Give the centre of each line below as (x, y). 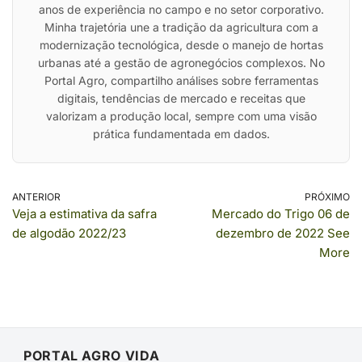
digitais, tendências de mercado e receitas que (181, 98)
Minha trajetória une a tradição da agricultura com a (181, 27)
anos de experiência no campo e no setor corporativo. (181, 9)
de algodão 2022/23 (69, 233)
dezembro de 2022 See (283, 233)
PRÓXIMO (327, 197)
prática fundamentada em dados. (181, 134)
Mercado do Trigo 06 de (281, 214)
